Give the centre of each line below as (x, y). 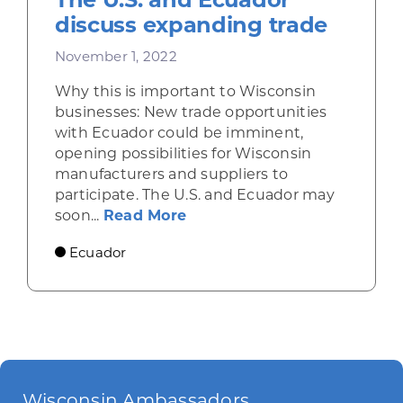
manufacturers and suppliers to (171, 174)
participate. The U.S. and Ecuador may (194, 194)
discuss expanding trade (191, 24)
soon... (79, 215)
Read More (145, 215)
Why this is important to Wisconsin (185, 91)
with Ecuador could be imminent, (179, 132)
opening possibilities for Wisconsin (183, 153)
